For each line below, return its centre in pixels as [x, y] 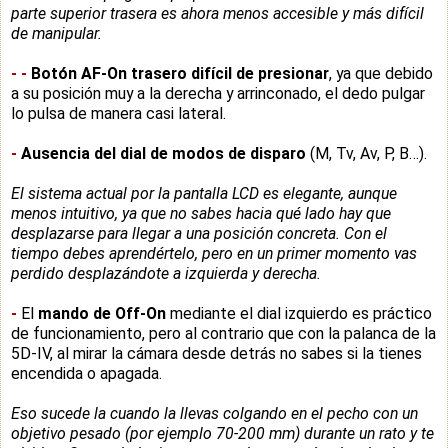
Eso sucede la [60, 413]
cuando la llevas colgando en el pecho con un [264, 413]
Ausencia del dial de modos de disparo [163, 153]
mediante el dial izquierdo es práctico [301, 313]
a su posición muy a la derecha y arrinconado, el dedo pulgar [218, 93]
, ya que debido [381, 73]
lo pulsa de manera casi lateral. [118, 113]
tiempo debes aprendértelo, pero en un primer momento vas [214, 253]
